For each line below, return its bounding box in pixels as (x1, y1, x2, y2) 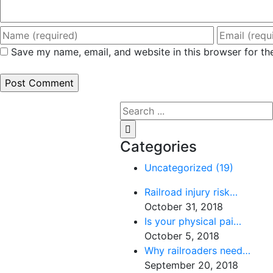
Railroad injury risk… (144, 185, 238, 198)
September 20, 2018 (144, 258, 238, 271)
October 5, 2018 (144, 229, 219, 242)
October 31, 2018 (144, 200, 223, 213)
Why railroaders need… (144, 244, 250, 257)
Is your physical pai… (144, 214, 241, 227)
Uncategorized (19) (144, 161, 233, 174)
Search (119, 102, 151, 115)
